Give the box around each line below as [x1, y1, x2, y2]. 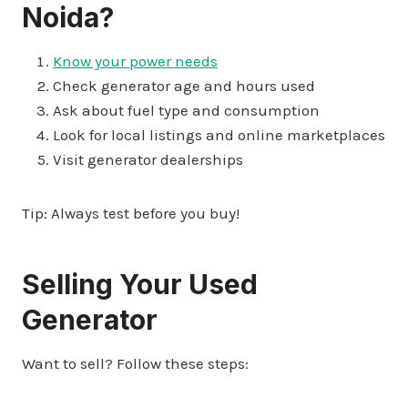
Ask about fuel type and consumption [53, 100, 320, 119]
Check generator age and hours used [53, 76, 315, 95]
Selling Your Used [22, 267, 258, 301]
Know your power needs [53, 51, 218, 70]
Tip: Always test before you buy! [22, 203, 240, 222]
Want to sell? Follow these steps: [22, 353, 249, 372]
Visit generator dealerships [53, 149, 243, 168]
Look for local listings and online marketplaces [53, 125, 385, 144]
